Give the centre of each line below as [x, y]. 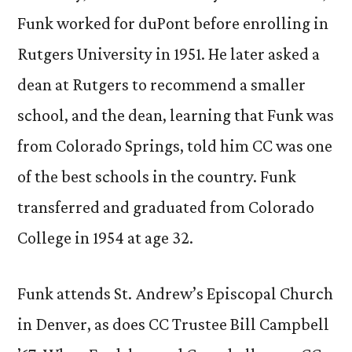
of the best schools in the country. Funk [157, 176]
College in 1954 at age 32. [105, 238]
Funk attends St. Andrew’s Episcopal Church [175, 293]
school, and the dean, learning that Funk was [176, 115]
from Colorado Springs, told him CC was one [175, 146]
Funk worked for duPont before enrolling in [173, 23]
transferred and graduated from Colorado [166, 207]
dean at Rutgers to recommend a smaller [161, 84]
